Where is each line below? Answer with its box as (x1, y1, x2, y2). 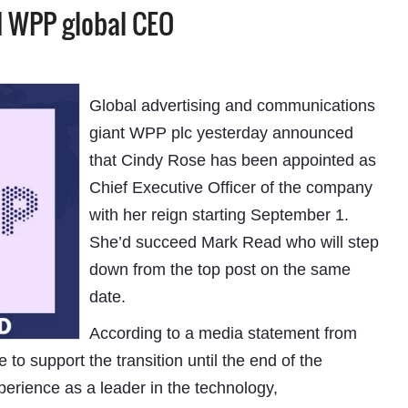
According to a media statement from (88, 324, 357, 342)
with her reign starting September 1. (88, 206, 349, 224)
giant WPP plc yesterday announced (88, 124, 353, 142)
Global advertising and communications (88, 97, 375, 115)
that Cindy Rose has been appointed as (88, 151, 376, 169)
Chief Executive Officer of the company (88, 178, 372, 197)
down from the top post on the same (88, 260, 351, 279)
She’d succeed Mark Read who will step (88, 233, 379, 251)
